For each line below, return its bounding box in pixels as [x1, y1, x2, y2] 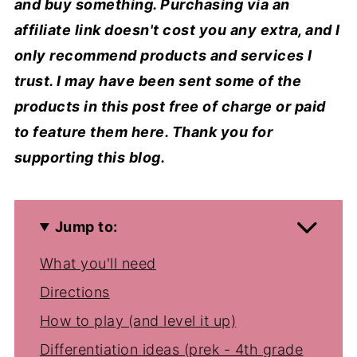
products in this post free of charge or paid [14, 98, 326, 116]
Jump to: [54, 218, 118, 236]
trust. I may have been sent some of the [14, 73, 302, 90]
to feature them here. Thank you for [14, 124, 273, 141]
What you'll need [39, 255, 156, 273]
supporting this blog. [14, 149, 166, 167]
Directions [39, 284, 110, 301]
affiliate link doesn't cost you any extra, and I [14, 22, 340, 39]
